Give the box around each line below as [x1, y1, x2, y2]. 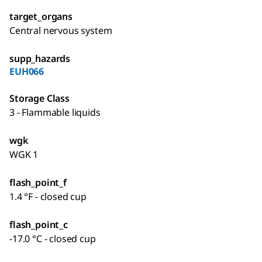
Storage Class [9, 91, 70, 105]
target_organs [9, 9, 73, 23]
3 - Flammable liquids [9, 105, 101, 119]
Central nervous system [9, 23, 112, 37]
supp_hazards [9, 51, 71, 65]
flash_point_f [9, 175, 67, 189]
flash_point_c [9, 218, 68, 231]
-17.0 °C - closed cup [9, 232, 96, 245]
